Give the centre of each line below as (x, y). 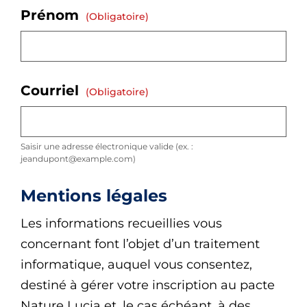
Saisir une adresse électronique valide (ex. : (107, 147)
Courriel (52, 91)
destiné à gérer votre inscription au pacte (148, 285)
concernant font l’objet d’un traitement (140, 244)
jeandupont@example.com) (78, 159)
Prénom (52, 15)
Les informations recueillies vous (121, 224)
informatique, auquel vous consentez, (136, 265)
